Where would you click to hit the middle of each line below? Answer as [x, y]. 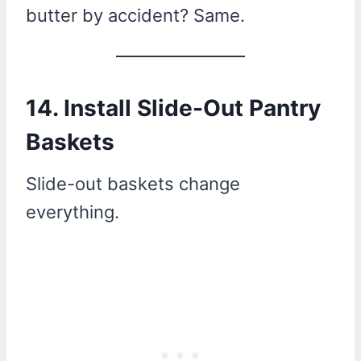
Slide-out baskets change [133, 183]
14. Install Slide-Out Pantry [173, 108]
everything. [73, 212]
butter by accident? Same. [135, 15]
